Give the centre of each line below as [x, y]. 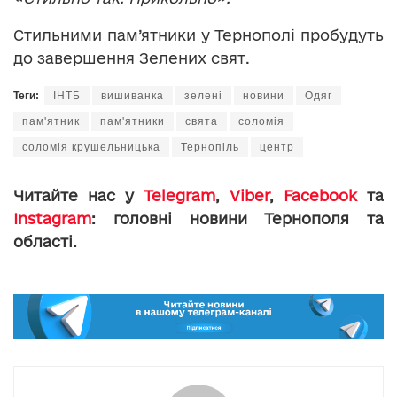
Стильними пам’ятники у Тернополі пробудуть [198, 35]
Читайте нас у [78, 195]
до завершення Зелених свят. [132, 58]
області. [45, 241]
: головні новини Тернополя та [237, 218]
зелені [203, 95]
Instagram [52, 218]
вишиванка [132, 95]
